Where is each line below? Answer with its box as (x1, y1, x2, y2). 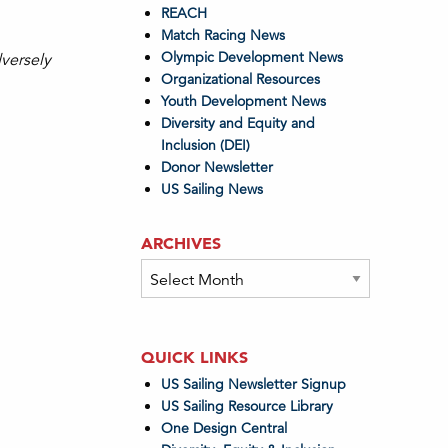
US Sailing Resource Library (160, 397, 333, 415)
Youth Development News (160, 92, 326, 110)
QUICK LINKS (140, 347, 248, 367)
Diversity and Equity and (160, 114, 315, 132)
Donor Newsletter (160, 158, 273, 176)
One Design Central (160, 419, 291, 437)
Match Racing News (160, 26, 285, 44)
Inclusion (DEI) (160, 136, 250, 154)
